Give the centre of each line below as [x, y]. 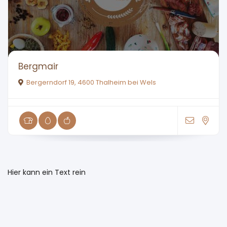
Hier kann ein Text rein [47, 173]
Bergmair [38, 67]
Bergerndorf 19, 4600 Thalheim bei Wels [91, 83]
